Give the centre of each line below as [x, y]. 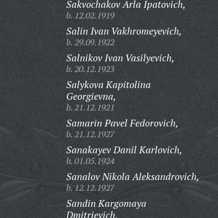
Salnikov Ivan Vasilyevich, [120, 58]
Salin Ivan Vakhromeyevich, [124, 31]
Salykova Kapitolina [108, 84]
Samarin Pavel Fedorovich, [122, 123]
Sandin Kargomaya [106, 203]
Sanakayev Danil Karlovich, [124, 150]
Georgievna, [91, 96]
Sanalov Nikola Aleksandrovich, [133, 176]
